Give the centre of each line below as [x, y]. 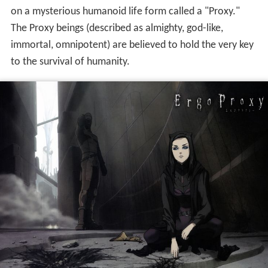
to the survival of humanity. [70, 62]
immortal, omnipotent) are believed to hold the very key [132, 45]
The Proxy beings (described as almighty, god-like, [117, 29]
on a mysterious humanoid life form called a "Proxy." [125, 12]
